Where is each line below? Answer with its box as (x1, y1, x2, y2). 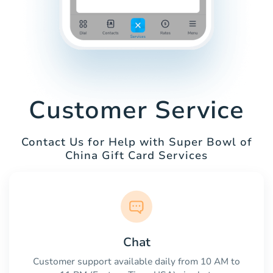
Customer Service (29, 94, 244, 127)
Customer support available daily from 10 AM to (33, 255, 240, 268)
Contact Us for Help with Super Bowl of (21, 135, 252, 150)
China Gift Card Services (65, 148, 208, 163)
